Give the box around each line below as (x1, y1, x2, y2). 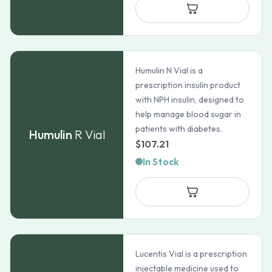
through (211, 1, 248, 13)
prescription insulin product (135, 80, 241, 90)
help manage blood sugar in (135, 109, 242, 120)
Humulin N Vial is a (135, 65, 203, 76)
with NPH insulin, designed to (135, 94, 245, 105)
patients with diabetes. (135, 123, 223, 134)
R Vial (74, 127, 106, 142)
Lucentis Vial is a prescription (135, 248, 248, 259)
